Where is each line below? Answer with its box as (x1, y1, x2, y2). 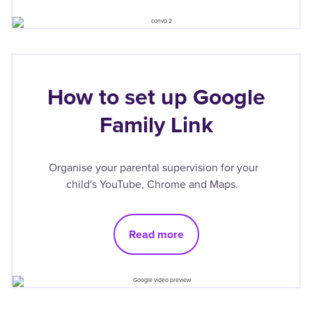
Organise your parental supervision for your (48, 159, 258, 175)
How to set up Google (47, 79, 265, 114)
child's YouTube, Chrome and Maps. (65, 175, 241, 192)
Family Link (99, 107, 213, 141)
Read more (128, 226, 184, 242)
